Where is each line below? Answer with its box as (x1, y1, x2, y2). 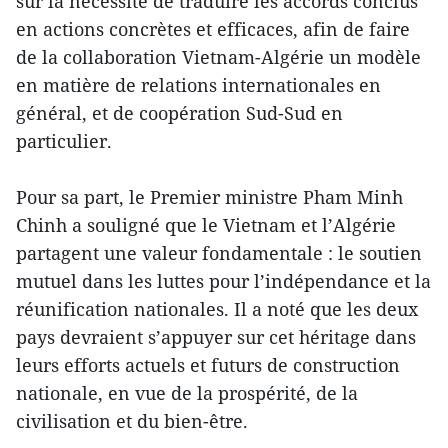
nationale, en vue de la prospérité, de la (16, 381, 358, 406)
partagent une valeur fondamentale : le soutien (16, 241, 422, 266)
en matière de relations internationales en (16, 73, 381, 98)
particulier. (16, 129, 112, 154)
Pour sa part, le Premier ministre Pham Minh (16, 185, 403, 210)
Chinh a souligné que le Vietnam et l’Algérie (16, 213, 396, 238)
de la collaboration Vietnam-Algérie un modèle (16, 45, 421, 70)
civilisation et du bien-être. (16, 409, 248, 434)
